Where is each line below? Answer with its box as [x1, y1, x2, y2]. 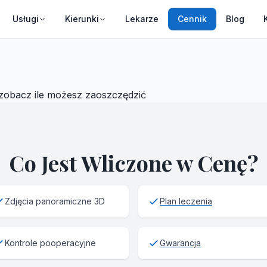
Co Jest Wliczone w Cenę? [8, 148, 259, 177]
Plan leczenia [160, 196, 212, 206]
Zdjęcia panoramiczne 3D [5, 196, 105, 206]
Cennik [178, 14, 207, 24]
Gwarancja [160, 238, 201, 248]
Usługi [13, 14, 39, 24]
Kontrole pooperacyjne [5, 238, 96, 248]
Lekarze [125, 14, 159, 24]
